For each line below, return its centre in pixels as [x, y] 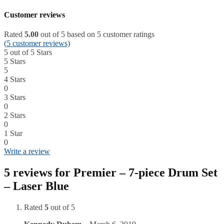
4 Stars [15, 79]
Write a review [27, 151]
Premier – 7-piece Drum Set [145, 172]
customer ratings [128, 34]
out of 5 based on [68, 34]
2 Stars [15, 115]
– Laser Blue [36, 186]
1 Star [13, 133]
